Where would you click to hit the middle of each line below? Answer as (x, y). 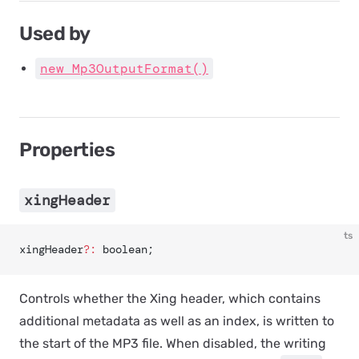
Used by (55, 34)
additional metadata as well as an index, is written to (177, 321)
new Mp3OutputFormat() (124, 69)
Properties (67, 150)
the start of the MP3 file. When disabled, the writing (173, 343)
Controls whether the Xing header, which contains (170, 298)
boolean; (125, 249)
